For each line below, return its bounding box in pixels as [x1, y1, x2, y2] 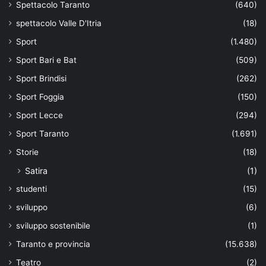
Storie [16, 147, 39, 157]
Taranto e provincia [16, 239, 90, 249]
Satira [25, 166, 47, 176]
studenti [16, 184, 47, 194]
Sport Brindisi [16, 74, 66, 84]
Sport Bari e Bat [16, 55, 77, 65]
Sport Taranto [16, 129, 69, 139]
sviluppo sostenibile [16, 221, 90, 231]
